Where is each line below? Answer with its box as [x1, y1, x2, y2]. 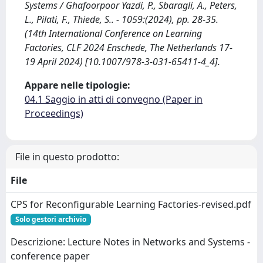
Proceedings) [25, 107, 83, 120]
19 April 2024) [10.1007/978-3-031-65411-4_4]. [25, 55, 220, 68]
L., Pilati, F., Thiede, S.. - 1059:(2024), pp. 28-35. [25, 13, 218, 26]
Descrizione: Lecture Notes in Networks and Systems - [11, 235, 250, 249]
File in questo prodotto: [15, 150, 119, 163]
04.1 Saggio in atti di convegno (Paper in [25, 93, 203, 106]
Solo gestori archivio [15, 214, 86, 224]
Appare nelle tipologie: [25, 79, 130, 92]
